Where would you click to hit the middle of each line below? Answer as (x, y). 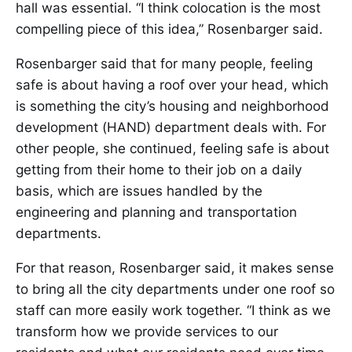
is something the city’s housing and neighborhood (172, 106)
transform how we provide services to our (147, 332)
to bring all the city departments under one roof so (175, 290)
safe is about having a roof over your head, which (172, 85)
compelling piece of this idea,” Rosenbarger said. (169, 29)
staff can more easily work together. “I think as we (173, 311)
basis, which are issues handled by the (139, 191)
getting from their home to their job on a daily (159, 170)
